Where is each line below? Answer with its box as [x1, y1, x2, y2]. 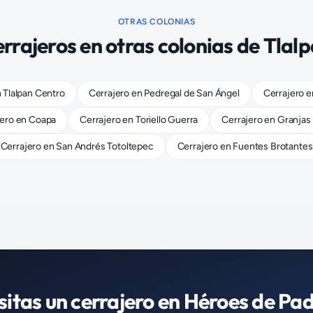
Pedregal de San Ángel [144, 87, 240, 99]
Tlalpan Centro [3, 87, 65, 99]
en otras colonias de [76, 32, 263, 59]
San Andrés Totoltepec [56, 140, 154, 152]
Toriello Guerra [135, 114, 198, 126]
